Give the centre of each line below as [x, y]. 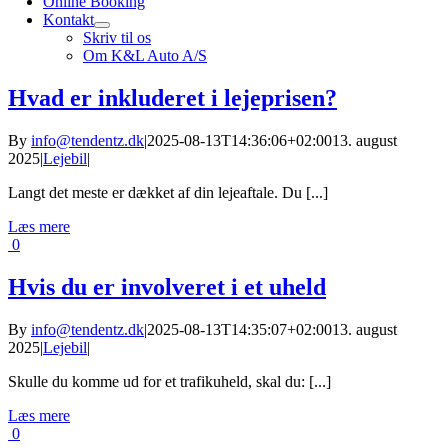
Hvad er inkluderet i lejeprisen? [172, 97]
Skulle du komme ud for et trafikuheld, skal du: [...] [169, 381]
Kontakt [68, 19]
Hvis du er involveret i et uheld [167, 286]
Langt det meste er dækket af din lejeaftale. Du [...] [168, 192]
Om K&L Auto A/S [145, 55]
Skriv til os [117, 37]
